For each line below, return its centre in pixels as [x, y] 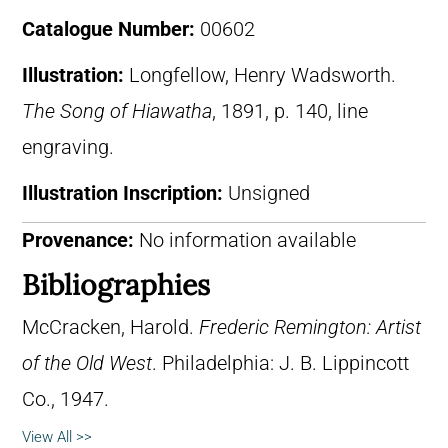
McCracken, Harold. [110, 327]
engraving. [68, 147]
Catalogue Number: [111, 29]
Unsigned [269, 193]
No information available [245, 240]
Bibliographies [116, 284]
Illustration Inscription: [125, 193]
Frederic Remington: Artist [310, 327]
